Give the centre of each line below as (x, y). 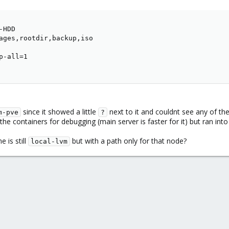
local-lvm (49, 141)
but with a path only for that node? (128, 141)
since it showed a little (60, 111)
